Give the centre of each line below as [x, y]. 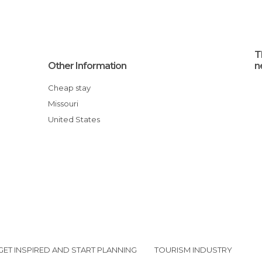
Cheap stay [73, 88]
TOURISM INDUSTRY [193, 250]
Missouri [67, 104]
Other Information [87, 66]
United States [77, 119]
